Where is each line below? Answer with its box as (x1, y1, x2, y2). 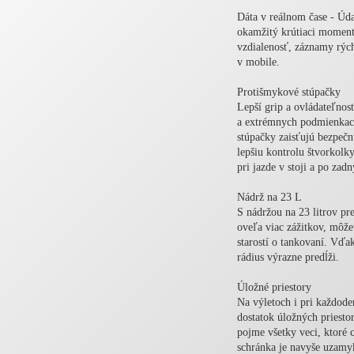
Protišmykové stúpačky (237, 86, 341, 99)
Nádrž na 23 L (237, 191, 302, 204)
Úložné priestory (237, 281, 311, 294)
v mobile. (237, 56, 280, 69)
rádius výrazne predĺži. (237, 251, 339, 264)
